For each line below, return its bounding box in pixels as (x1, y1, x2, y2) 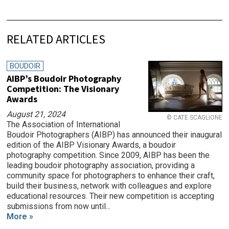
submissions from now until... (7, 201, 111, 211)
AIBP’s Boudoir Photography (7, 72, 122, 84)
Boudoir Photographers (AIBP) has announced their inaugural (7, 129, 222, 140)
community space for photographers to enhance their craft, (7, 170, 215, 180)
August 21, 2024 (7, 109, 66, 119)
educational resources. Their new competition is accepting (7, 191, 215, 201)
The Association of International (7, 119, 121, 129)
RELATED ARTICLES (7, 31, 106, 47)
